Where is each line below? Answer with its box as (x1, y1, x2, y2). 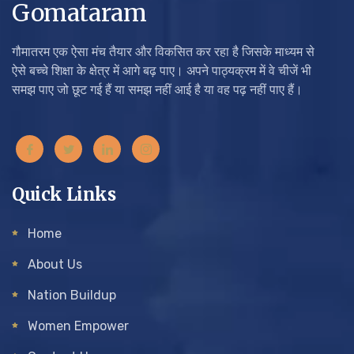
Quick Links (12, 183, 116, 206)
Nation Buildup (28, 288, 116, 303)
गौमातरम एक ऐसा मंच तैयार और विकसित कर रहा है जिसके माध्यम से (12, 44, 314, 60)
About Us (28, 257, 82, 273)
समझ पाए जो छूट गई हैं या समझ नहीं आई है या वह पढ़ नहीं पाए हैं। (12, 82, 303, 98)
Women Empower (28, 318, 129, 334)
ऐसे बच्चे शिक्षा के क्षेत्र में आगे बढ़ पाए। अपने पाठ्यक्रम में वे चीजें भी (12, 63, 311, 79)
